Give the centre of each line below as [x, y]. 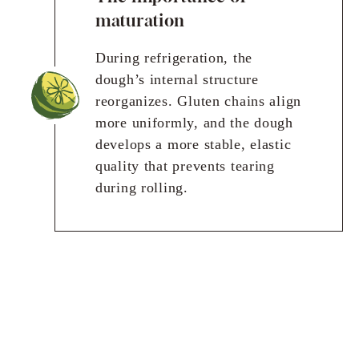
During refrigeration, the [174, 57]
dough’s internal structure [177, 79]
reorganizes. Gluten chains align [199, 101]
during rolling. [142, 187]
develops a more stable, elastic [194, 144]
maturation [141, 20]
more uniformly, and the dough [194, 122]
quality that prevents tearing [185, 165]
